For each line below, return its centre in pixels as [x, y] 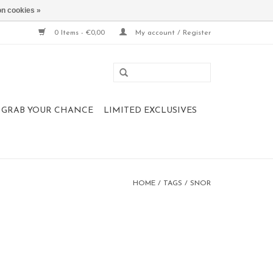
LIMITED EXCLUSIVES [150, 111]
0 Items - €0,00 [80, 33]
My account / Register [172, 33]
